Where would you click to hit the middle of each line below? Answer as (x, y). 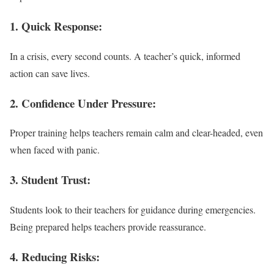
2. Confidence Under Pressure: (83, 103)
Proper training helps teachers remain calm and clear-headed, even (136, 133)
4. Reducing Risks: (55, 256)
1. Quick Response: (56, 26)
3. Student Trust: (50, 180)
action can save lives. (50, 73)
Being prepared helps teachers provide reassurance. (108, 226)
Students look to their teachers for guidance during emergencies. (133, 209)
